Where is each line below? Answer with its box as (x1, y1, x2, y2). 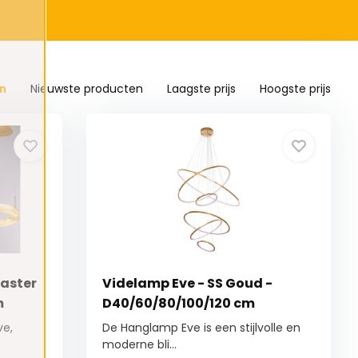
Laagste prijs (167, 81, 237, 97)
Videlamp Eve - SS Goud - (102, 274, 273, 293)
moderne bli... (102, 336, 177, 353)
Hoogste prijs (260, 81, 332, 97)
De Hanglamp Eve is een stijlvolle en (102, 320, 301, 336)
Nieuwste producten (30, 81, 144, 97)
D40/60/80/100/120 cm (102, 294, 256, 313)
